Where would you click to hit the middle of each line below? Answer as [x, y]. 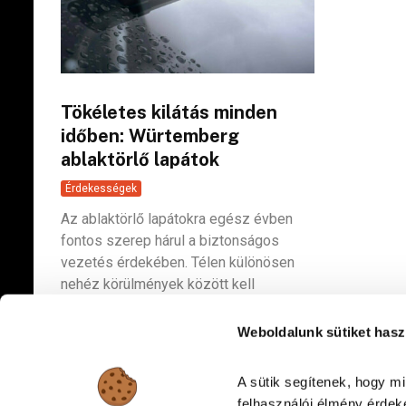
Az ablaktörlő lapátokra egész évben [177, 218]
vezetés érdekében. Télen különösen [178, 262]
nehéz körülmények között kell [158, 284]
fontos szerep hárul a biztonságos [170, 240]
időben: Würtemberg [150, 135]
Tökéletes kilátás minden [169, 112]
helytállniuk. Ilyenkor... [128, 305]
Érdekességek [101, 188]
